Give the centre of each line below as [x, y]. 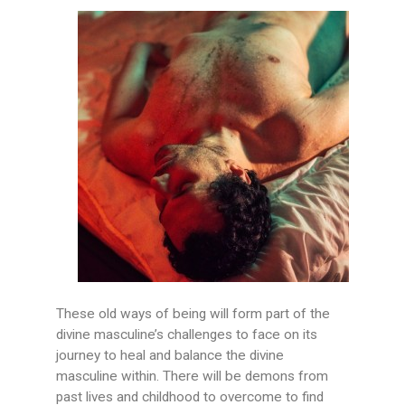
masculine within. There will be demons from [193, 377]
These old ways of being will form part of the [193, 314]
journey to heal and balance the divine [170, 356]
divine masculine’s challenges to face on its [187, 335]
